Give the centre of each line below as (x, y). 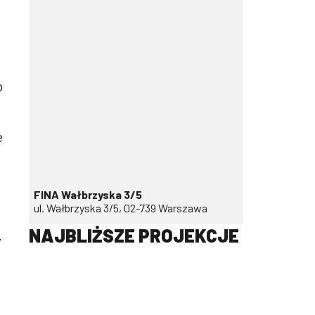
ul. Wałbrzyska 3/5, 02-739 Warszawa (121, 207)
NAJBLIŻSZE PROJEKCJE (134, 235)
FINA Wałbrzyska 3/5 (88, 194)
